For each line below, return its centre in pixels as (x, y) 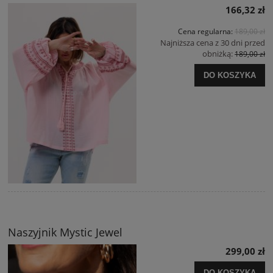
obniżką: (218, 54)
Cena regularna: (206, 31)
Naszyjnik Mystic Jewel (65, 232)
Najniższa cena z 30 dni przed (213, 43)
